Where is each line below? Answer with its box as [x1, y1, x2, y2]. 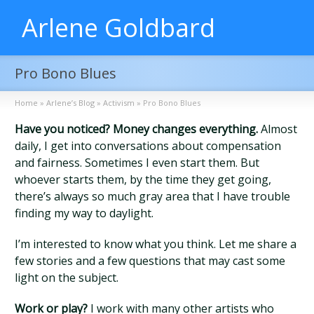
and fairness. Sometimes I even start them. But [15, 155, 260, 170]
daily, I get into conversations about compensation [15, 138, 282, 153]
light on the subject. [15, 270, 119, 285]
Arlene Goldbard [22, 11, 216, 45]
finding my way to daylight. [15, 205, 154, 221]
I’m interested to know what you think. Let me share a [15, 236, 297, 252]
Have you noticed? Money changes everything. [15, 121, 259, 137]
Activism [103, 97, 135, 108]
